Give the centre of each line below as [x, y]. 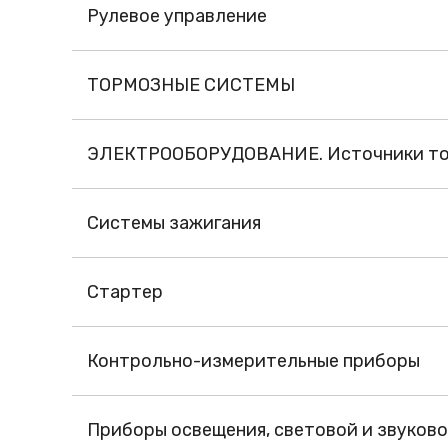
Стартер [125, 292]
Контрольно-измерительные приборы [253, 361]
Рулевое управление [177, 16]
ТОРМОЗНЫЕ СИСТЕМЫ [191, 85]
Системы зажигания [174, 223]
